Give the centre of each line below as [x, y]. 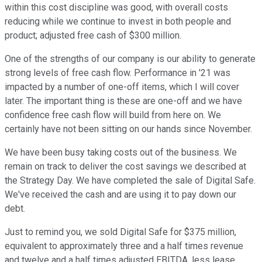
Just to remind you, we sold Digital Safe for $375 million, [120, 232]
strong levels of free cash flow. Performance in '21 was [118, 73]
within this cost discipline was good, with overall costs [116, 8]
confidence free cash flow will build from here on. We [113, 115]
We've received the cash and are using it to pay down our [120, 195]
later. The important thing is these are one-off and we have [123, 101]
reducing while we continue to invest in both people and [118, 22]
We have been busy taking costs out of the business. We [121, 153]
